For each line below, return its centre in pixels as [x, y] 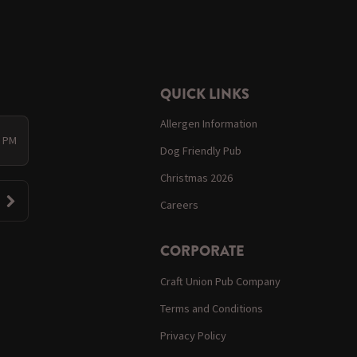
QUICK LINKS [205, 94]
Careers [180, 205]
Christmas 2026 [197, 178]
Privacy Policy [194, 335]
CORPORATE [203, 251]
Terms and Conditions [212, 308]
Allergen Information [209, 123]
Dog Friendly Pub [201, 151]
